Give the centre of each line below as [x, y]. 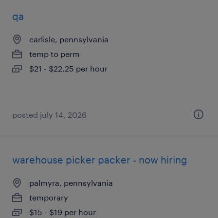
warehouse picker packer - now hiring [100, 160]
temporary [49, 197]
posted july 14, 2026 [49, 115]
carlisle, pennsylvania [69, 39]
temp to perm [54, 54]
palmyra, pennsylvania [71, 183]
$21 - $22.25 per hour [68, 68]
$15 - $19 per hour [63, 212]
